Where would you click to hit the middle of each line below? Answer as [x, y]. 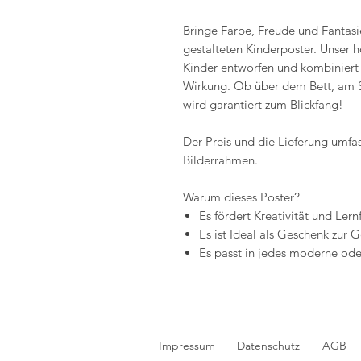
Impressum [187, 346]
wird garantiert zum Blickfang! [263, 105]
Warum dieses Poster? [241, 197]
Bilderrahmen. [222, 160]
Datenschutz [268, 346]
